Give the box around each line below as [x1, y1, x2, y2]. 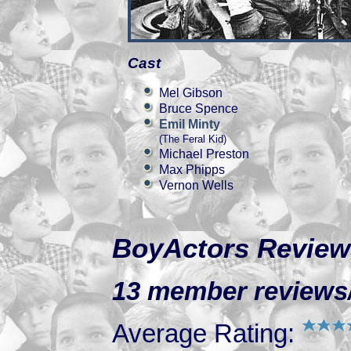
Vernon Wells [159, 179, 233, 192]
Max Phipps [159, 163, 225, 176]
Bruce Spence [159, 102, 238, 115]
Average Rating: [112, 319, 302, 348]
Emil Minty [159, 118, 220, 131]
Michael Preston [159, 147, 249, 161]
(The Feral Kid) [159, 133, 226, 145]
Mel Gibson [159, 86, 223, 100]
